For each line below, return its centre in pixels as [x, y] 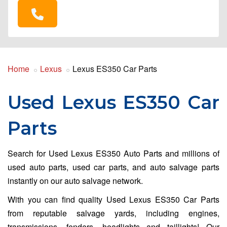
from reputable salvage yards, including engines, [113, 213]
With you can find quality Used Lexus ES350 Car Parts [113, 200]
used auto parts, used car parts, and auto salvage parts [113, 167]
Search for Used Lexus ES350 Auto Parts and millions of [113, 154]
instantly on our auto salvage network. [75, 181]
